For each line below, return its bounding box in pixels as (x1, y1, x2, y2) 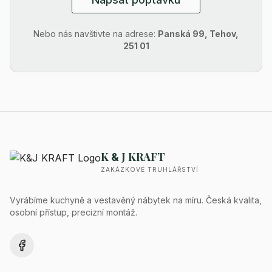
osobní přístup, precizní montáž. (10, 207, 137, 217)
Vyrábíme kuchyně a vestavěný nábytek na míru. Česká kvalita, (10, 195, 262, 205)
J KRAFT (119, 149, 165, 164)
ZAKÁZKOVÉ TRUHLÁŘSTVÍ (101, 166, 199, 173)
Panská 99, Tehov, (158, 29, 239, 39)
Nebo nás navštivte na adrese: (33, 29, 158, 39)
